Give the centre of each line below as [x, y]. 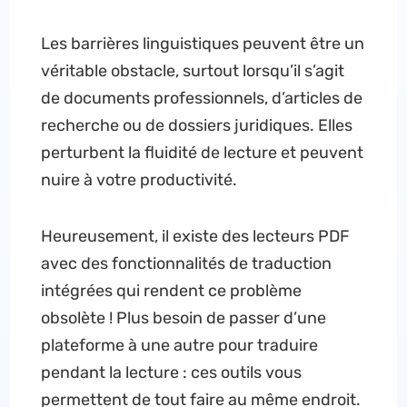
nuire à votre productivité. [139, 180]
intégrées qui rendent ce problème [171, 291]
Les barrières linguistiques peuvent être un [202, 44]
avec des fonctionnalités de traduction [186, 263]
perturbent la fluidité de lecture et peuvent [202, 153]
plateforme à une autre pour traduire [179, 345]
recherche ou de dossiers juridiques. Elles [196, 125]
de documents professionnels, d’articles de [201, 98]
